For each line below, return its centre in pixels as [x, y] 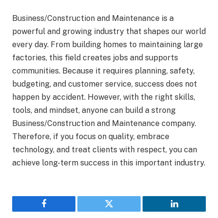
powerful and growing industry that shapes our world [109, 32]
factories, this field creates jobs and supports [95, 58]
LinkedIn [190, 211]
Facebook [60, 211]
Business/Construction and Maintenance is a [93, 18]
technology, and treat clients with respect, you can [105, 150]
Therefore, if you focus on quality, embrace [91, 137]
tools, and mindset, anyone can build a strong [94, 110]
